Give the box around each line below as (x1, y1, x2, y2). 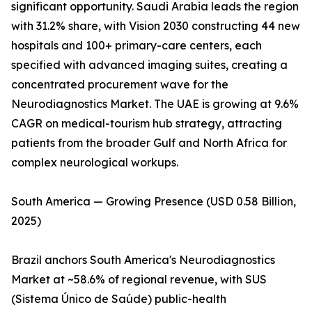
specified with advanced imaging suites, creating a (11, 58, 288, 72)
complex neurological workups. (11, 155, 178, 170)
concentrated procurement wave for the (11, 77, 228, 92)
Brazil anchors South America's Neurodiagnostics (11, 253, 275, 267)
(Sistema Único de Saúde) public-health (11, 292, 226, 306)
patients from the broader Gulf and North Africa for (11, 136, 287, 150)
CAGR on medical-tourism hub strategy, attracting (11, 116, 282, 131)
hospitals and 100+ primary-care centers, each (11, 38, 262, 53)
